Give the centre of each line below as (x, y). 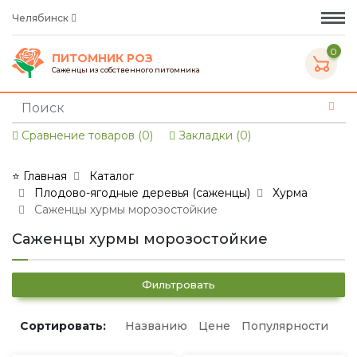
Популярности (285, 326)
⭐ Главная (39, 176)
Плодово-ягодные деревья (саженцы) (142, 193)
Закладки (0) (213, 135)
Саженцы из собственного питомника (126, 69)
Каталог (112, 176)
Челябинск (41, 18)
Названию (156, 326)
